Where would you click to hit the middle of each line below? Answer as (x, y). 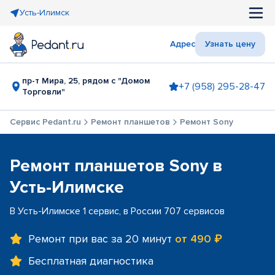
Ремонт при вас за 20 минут (102, 239)
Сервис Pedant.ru (45, 122)
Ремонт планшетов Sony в (116, 166)
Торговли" (44, 92)
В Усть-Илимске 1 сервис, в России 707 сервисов (117, 211)
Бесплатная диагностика (91, 261)
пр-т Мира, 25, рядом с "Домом (86, 81)
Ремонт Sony (207, 122)
